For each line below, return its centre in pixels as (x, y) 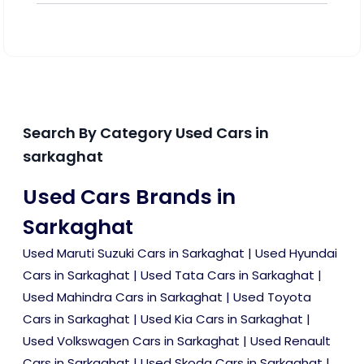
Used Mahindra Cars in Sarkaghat (123, 297)
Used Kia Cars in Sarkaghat (222, 319)
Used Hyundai (296, 253)
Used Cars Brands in (129, 197)
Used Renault (290, 341)
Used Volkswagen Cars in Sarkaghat (131, 341)
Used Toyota (272, 297)
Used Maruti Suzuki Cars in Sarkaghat (134, 253)
